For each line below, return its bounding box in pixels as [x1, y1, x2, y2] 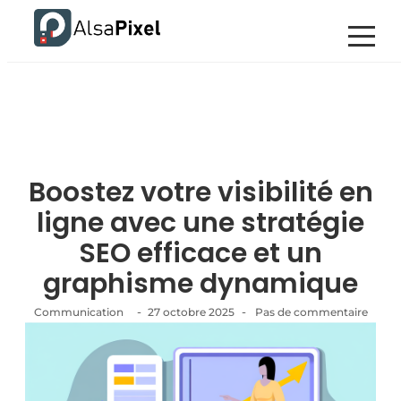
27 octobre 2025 [147, 305, 235, 319]
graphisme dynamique [43, 265, 358, 303]
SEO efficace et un [79, 235, 322, 272]
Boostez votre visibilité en [28, 174, 373, 211]
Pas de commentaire [252, 305, 368, 319]
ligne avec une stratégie [37, 204, 364, 242]
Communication [33, 305, 124, 319]
